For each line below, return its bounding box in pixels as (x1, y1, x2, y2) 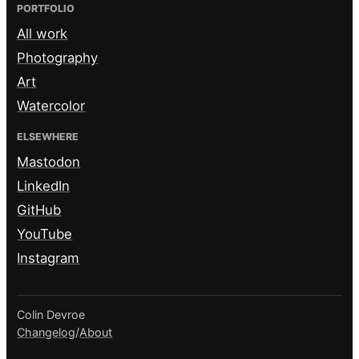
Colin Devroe (17, 308, 86, 322)
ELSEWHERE (17, 131, 79, 143)
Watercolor (17, 97, 86, 114)
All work (17, 25, 68, 42)
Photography (17, 49, 99, 66)
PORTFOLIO (17, 2, 75, 14)
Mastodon (17, 154, 81, 171)
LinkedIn (17, 178, 71, 195)
